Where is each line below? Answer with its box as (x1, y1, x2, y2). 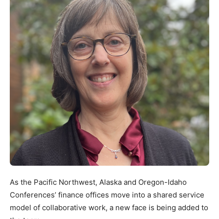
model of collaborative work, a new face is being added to (10, 203, 208, 213)
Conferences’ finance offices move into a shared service (10, 190, 204, 200)
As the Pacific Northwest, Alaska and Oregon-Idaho (10, 177, 187, 187)
